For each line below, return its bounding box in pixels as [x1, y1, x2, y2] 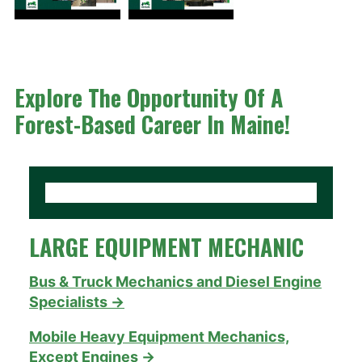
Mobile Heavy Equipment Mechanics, [29, 327, 289, 345]
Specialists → [29, 293, 124, 310]
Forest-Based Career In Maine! [15, 107, 290, 141]
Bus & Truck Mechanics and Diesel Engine [29, 272, 322, 290]
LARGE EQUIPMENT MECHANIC [29, 229, 304, 263]
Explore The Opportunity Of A [15, 80, 283, 114]
